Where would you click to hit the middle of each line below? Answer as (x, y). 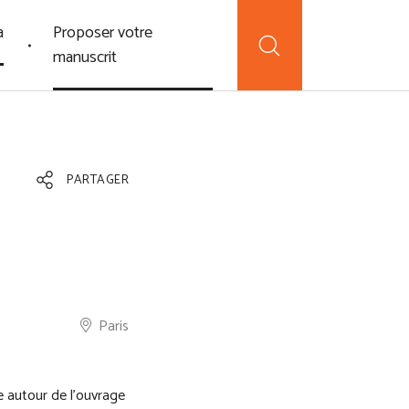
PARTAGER (96, 181)
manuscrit (84, 57)
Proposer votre (102, 32)
